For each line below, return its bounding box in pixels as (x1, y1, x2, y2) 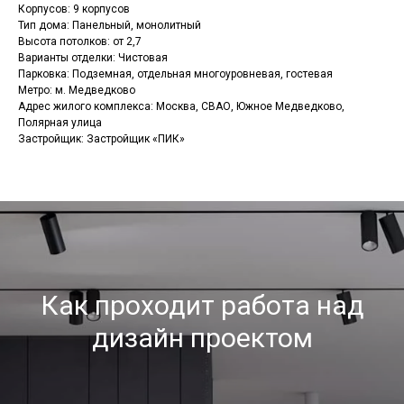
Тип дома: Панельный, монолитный (18, 19, 201, 32)
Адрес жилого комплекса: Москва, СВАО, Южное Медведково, (18, 100, 344, 114)
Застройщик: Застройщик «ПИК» (18, 133, 185, 146)
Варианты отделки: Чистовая (18, 51, 168, 65)
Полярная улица (18, 116, 102, 130)
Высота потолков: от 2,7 (18, 35, 142, 49)
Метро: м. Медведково (18, 84, 135, 97)
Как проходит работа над (40, 289, 364, 322)
